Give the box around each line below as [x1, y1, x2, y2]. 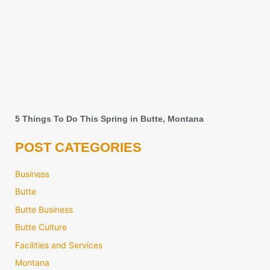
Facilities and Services [15, 239, 102, 250]
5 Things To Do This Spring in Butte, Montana [15, 114, 204, 124]
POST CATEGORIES [15, 140, 142, 155]
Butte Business [15, 204, 73, 215]
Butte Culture [15, 222, 67, 233]
